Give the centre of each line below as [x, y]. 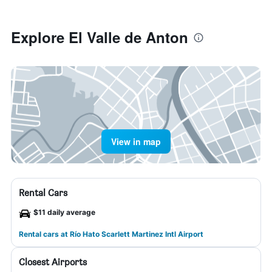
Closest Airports [53, 262]
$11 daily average [64, 212]
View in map [136, 141]
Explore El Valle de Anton [100, 37]
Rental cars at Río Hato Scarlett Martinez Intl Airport [111, 234]
